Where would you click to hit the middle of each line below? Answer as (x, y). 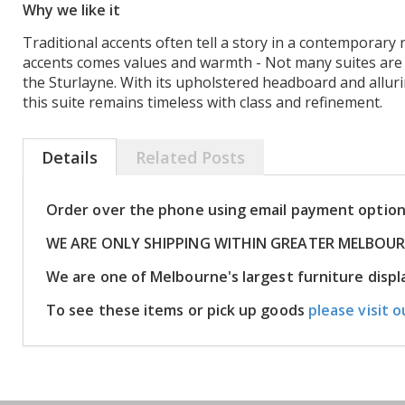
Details (70, 157)
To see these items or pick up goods (177, 310)
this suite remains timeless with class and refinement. (202, 102)
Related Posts (190, 157)
